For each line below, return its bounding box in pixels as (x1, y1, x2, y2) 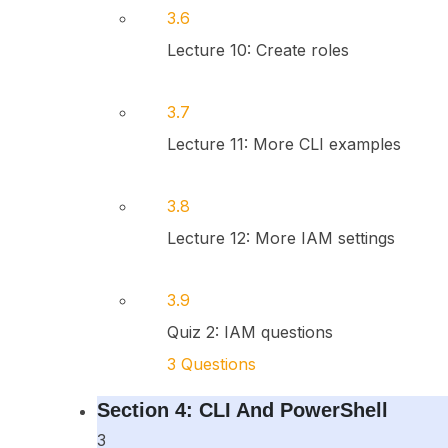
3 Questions (166, 354, 256, 374)
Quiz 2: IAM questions (166, 322, 333, 342)
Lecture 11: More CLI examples (166, 134, 401, 154)
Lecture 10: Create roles (166, 40, 349, 60)
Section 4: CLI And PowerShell (96, 399, 388, 421)
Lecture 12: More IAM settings (166, 228, 395, 248)
